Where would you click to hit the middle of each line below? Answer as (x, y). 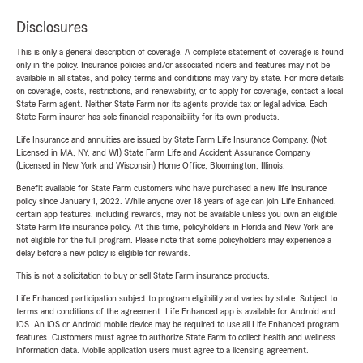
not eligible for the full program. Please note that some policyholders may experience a (174, 240)
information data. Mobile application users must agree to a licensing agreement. (162, 350)
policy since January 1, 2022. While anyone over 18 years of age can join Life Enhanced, (176, 201)
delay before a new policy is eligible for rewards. (103, 253)
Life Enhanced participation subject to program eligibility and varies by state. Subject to (177, 299)
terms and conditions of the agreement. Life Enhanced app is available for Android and (176, 312)
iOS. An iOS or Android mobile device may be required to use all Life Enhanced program (177, 325)
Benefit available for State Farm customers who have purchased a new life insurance (171, 188)
